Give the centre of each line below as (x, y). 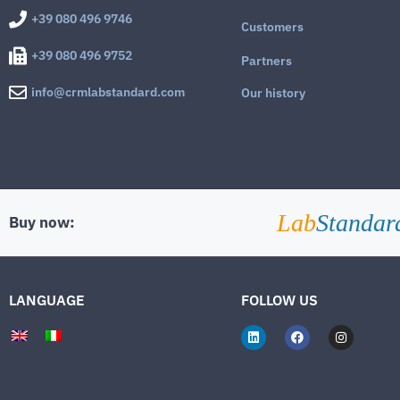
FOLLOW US (279, 300)
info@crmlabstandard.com (108, 92)
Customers (272, 27)
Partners (267, 61)
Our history (273, 93)
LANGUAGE (47, 300)
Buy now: (42, 223)
